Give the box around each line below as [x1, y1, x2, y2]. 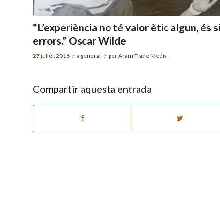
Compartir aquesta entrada [33, 82, 152, 95]
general [81, 52, 101, 59]
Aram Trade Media [118, 52, 167, 59]
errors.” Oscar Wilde [33, 34, 126, 47]
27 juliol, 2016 [33, 52, 70, 59]
